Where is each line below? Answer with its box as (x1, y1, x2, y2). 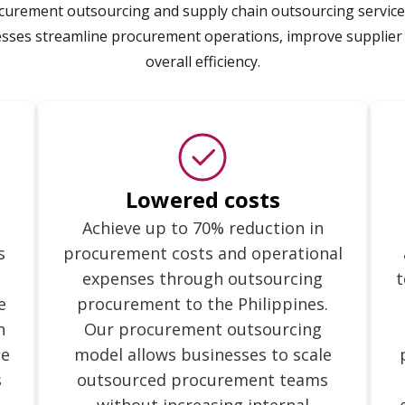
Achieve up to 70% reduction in (81, 217, 324, 239)
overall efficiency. (145, 52, 260, 71)
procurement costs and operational (62, 242, 343, 264)
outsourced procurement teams (77, 369, 328, 391)
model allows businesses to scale (73, 344, 332, 365)
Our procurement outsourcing (83, 318, 322, 340)
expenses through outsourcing (82, 268, 323, 289)
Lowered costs (125, 184, 280, 214)
